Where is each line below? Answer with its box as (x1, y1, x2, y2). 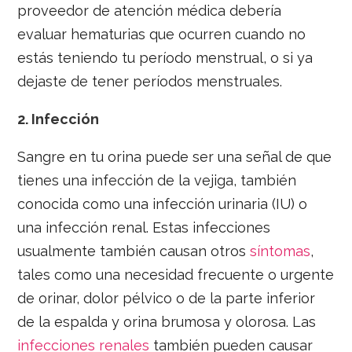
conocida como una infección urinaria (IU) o (17, 195, 308, 212)
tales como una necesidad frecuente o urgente (17, 266, 335, 283)
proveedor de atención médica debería (17, 2, 282, 19)
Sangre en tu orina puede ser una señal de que (17, 148, 332, 165)
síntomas (250, 242, 311, 259)
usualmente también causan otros (17, 242, 251, 259)
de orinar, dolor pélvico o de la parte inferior (17, 289, 316, 306)
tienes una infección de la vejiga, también (17, 171, 297, 189)
